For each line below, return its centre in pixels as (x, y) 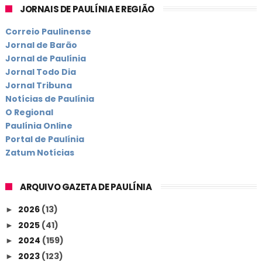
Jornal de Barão (41, 45)
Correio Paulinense (48, 32)
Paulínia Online (39, 126)
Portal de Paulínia (44, 139)
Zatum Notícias (39, 153)
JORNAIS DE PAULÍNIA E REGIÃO (87, 9)
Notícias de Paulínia (49, 99)
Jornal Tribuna (38, 85)
